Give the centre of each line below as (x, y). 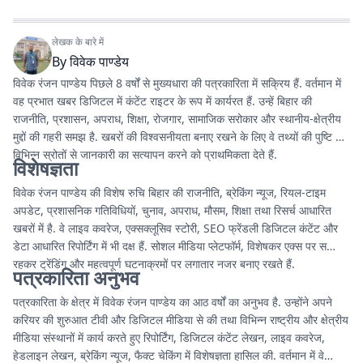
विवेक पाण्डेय (99, 62)
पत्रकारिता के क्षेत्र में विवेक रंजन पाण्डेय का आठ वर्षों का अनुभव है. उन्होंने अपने (173, 302)
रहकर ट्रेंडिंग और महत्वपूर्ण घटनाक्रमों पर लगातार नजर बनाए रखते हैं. (154, 264)
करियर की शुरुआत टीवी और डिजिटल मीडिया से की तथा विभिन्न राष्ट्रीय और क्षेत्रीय (181, 320)
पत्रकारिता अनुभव (76, 278)
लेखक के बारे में (78, 42)
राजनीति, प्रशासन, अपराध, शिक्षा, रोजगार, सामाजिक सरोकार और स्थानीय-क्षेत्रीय (177, 119)
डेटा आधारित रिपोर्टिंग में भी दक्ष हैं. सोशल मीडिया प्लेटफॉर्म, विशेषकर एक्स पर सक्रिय (181, 246)
